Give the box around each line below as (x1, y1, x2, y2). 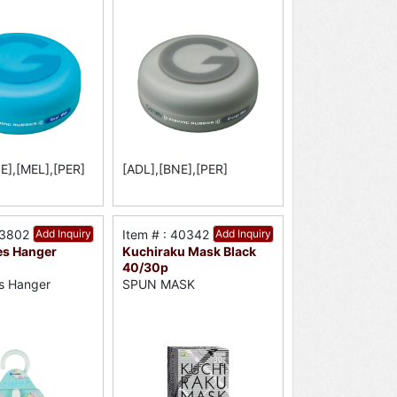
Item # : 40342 (121, 227, 209, 243)
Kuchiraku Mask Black (121, 244, 256, 260)
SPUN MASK (121, 276, 195, 292)
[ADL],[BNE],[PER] (121, 161, 228, 177)
